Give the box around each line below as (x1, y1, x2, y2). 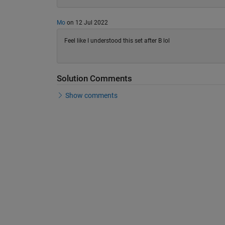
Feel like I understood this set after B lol (64, 37, 170, 45)
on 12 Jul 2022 (65, 19, 108, 26)
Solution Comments (56, 74, 132, 84)
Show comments (65, 91, 118, 99)
